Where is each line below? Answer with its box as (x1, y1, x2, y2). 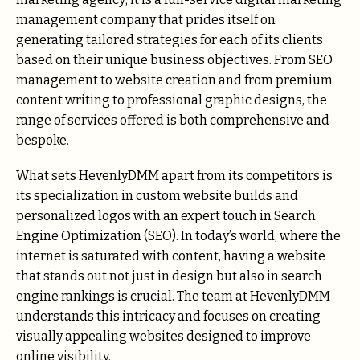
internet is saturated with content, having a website (16, 248, 325, 264)
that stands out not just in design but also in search (16, 268, 322, 284)
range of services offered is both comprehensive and (16, 112, 329, 129)
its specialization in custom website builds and (16, 188, 298, 204)
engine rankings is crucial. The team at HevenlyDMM (16, 288, 330, 305)
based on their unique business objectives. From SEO (16, 52, 333, 68)
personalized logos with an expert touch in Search (16, 208, 316, 224)
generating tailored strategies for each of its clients (16, 32, 323, 48)
